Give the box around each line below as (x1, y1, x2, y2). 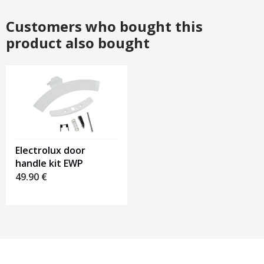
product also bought (6, 33, 150, 53)
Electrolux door (15, 144, 85, 157)
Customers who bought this (6, 16, 203, 37)
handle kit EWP (15, 157, 83, 170)
